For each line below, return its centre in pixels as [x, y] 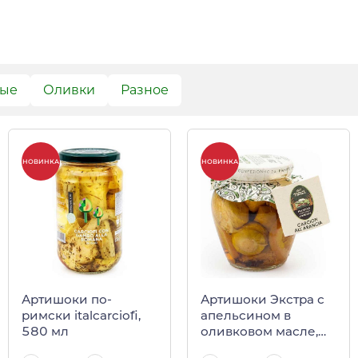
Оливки [69, 89]
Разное [144, 89]
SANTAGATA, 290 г [258, 348]
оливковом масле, [259, 332]
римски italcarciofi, [81, 316]
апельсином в [246, 316]
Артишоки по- [67, 300]
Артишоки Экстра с [263, 300]
